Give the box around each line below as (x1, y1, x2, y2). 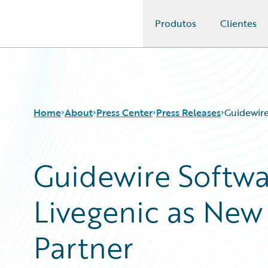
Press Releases (156, 105, 221, 120)
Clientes (220, 16, 257, 31)
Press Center (96, 105, 153, 120)
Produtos (155, 16, 196, 31)
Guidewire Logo (23, 23, 93, 38)
